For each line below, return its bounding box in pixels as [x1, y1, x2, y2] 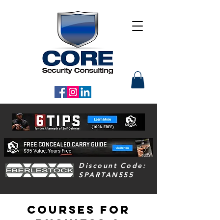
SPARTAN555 [79, 170, 134, 179]
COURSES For [27, 202, 130, 217]
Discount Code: [79, 161, 146, 170]
